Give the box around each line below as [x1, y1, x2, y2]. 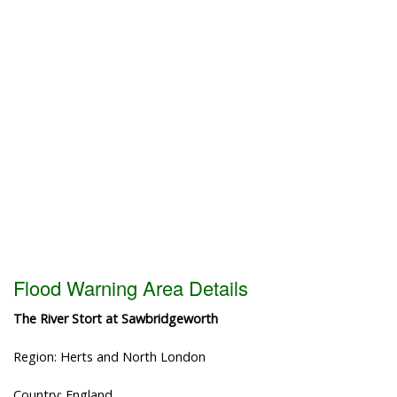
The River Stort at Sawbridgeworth [13, 309, 218, 327]
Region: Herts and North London [13, 347, 206, 365]
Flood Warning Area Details [13, 273, 248, 301]
